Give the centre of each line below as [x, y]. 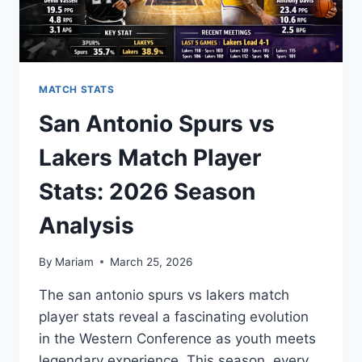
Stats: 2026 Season [147, 192]
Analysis [86, 226]
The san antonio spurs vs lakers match [164, 295]
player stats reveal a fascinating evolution [174, 316]
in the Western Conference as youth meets [177, 338]
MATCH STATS [77, 90]
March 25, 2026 [152, 261]
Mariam [75, 261]
